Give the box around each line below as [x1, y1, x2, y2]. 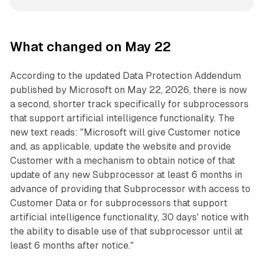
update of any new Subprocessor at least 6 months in [9, 169, 242, 181]
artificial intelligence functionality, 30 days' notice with [9, 212, 249, 223]
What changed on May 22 [9, 39, 171, 55]
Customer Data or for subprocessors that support [9, 197, 227, 209]
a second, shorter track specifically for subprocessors [9, 98, 249, 110]
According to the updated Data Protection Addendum [9, 70, 241, 82]
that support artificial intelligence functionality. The [9, 113, 235, 124]
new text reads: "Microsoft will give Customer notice [9, 127, 240, 138]
